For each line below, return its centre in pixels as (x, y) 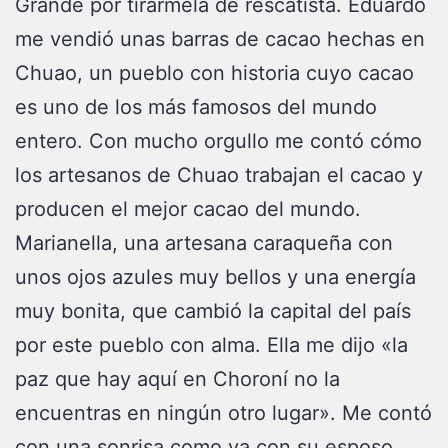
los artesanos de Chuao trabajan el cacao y (219, 175)
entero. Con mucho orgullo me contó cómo (218, 141)
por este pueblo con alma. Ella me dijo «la (211, 345)
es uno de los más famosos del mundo (196, 107)
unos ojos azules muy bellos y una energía (215, 277)
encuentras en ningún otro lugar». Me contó (223, 413)
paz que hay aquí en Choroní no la (177, 379)
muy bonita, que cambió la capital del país (213, 311)
